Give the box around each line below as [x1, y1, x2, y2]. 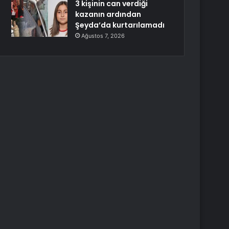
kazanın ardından [75, 9, 142, 19]
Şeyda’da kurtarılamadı [75, 20, 165, 30]
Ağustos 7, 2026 [81, 32, 125, 39]
